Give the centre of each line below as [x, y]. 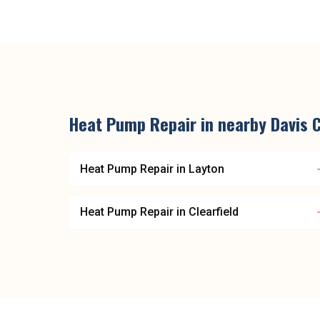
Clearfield [214, 212]
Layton [206, 169]
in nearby [234, 124]
